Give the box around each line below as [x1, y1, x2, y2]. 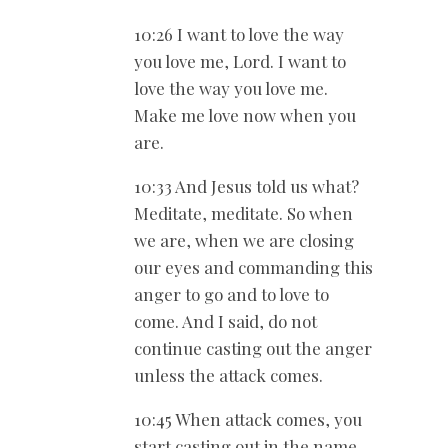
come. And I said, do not [134, 310, 317, 333]
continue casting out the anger [134, 337, 372, 360]
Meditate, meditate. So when [134, 202, 353, 225]
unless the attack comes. [134, 364, 323, 387]
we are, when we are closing [134, 229, 354, 252]
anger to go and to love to [134, 283, 329, 306]
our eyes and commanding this [134, 256, 373, 279]
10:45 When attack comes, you [134, 408, 362, 431]
